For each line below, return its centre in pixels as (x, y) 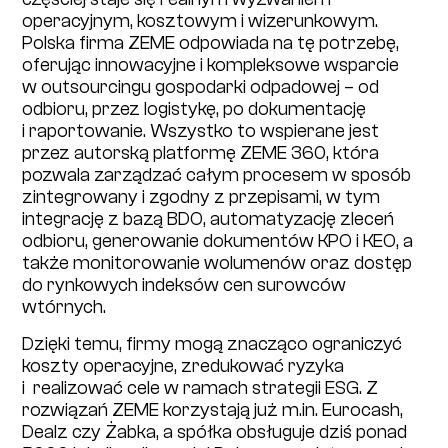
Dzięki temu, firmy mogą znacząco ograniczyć (212, 343)
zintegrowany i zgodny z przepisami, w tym (201, 196)
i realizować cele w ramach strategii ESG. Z (200, 387)
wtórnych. (64, 306)
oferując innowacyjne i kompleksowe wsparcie (211, 64)
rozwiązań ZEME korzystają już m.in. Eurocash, (213, 409)
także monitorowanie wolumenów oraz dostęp (217, 262)
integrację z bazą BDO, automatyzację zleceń (208, 218)
